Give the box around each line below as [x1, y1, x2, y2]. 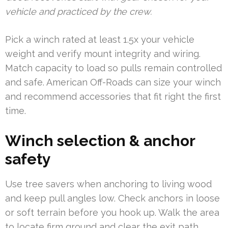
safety [5, 150, 51, 168]
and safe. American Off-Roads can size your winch [5, 77, 221, 88]
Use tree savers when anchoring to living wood [5, 179, 212, 190]
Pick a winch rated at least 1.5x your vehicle [5, 34, 194, 45]
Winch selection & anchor [5, 132, 195, 150]
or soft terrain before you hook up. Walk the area [5, 207, 219, 218]
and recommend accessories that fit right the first [5, 91, 221, 102]
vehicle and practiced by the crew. [5, 6, 152, 17]
